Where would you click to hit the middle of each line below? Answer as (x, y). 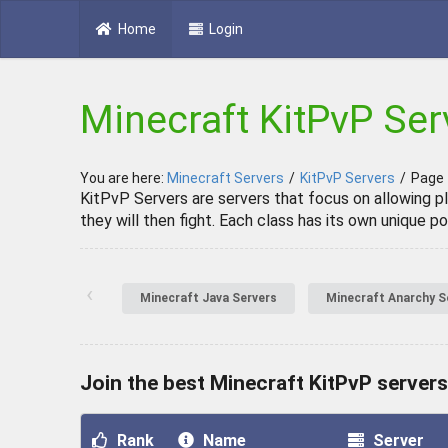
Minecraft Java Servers (208, 298)
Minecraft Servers (225, 178)
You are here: (123, 178)
